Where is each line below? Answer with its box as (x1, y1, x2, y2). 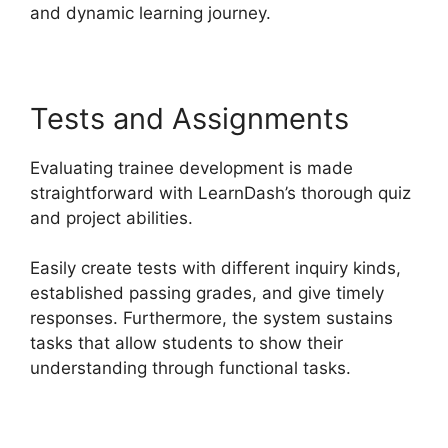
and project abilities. (30, 207, 193, 228)
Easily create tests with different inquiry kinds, (30, 258, 401, 279)
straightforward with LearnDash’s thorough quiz (30, 182, 411, 203)
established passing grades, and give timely (30, 283, 384, 304)
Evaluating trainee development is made (30, 157, 353, 178)
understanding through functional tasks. (30, 358, 351, 379)
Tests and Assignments (30, 100, 349, 136)
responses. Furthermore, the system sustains (30, 308, 393, 329)
